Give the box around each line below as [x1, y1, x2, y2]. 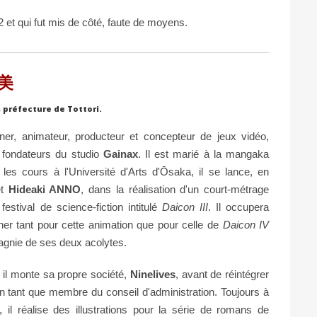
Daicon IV [222, 218, 270, 231]
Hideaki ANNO [8, 183, 81, 195]
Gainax [103, 147, 138, 160]
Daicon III [161, 200, 208, 213]
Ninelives [129, 267, 175, 280]
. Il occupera [207, 200, 270, 213]
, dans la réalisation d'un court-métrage [81, 183, 270, 195]
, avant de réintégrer [175, 267, 270, 280]
